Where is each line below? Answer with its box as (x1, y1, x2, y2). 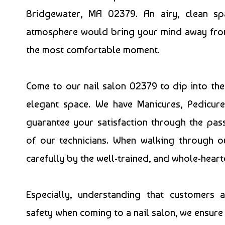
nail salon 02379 (83, 80, 157, 92)
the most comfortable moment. (26, 44, 160, 56)
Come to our (26, 80, 84, 92)
